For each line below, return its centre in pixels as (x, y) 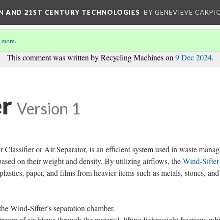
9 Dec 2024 (193, 57)
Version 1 (48, 109)
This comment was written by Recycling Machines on (91, 57)
